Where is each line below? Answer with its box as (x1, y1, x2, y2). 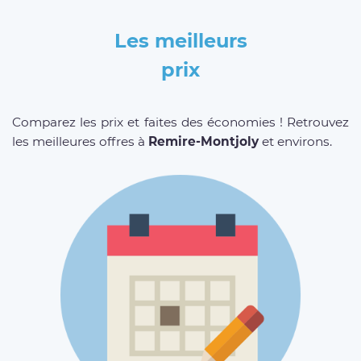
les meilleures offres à (12, 133, 148, 149)
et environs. (259, 133, 332, 149)
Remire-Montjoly (148, 133, 259, 149)
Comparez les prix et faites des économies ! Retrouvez (12, 114, 349, 130)
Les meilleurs (114, 28, 247, 52)
